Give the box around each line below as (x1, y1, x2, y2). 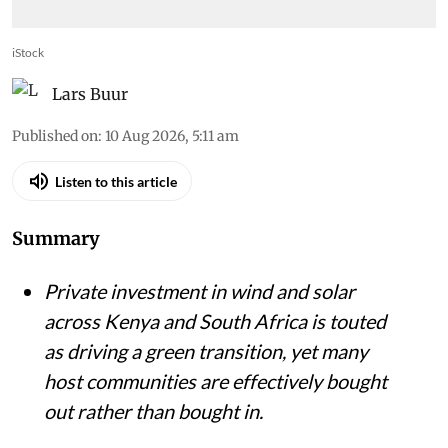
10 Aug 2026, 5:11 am (105, 127, 239, 146)
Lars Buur (52, 84, 128, 105)
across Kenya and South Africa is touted (44, 309, 386, 334)
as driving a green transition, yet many (44, 339, 368, 364)
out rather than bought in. (44, 399, 263, 424)
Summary (12, 227, 100, 251)
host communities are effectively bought (44, 369, 387, 394)
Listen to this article (55, 172, 177, 190)
